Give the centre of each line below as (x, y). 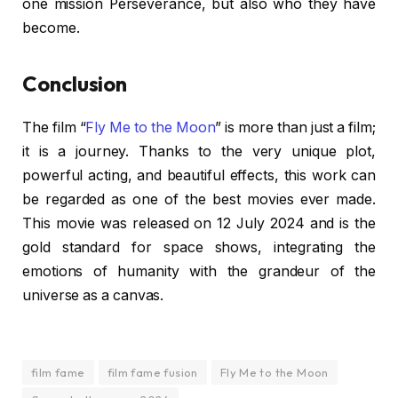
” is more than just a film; (295, 127)
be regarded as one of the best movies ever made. (199, 199)
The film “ (54, 127)
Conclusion (75, 83)
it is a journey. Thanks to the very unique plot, (199, 151)
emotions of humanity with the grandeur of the (199, 271)
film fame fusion (152, 373)
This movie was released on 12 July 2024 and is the (199, 223)
